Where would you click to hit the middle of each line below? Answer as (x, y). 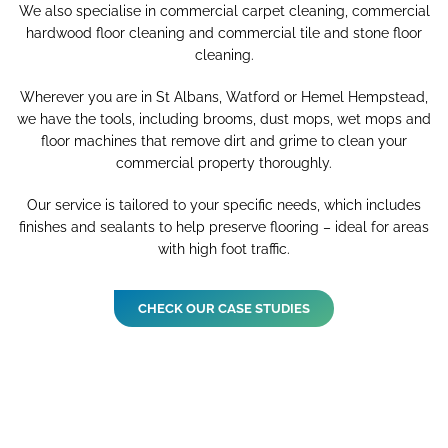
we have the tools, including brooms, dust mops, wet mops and (224, 118)
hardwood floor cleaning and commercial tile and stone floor (224, 32)
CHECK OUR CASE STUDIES (224, 308)
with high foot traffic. (224, 248)
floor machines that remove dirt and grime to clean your (224, 140)
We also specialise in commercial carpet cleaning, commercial (224, 10)
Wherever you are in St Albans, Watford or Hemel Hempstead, (224, 96)
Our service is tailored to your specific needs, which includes (224, 204)
